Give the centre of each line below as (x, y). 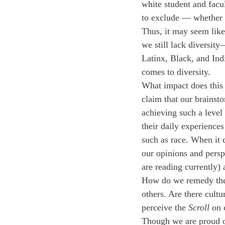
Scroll (199, 207)
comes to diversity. (177, 72)
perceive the (165, 207)
